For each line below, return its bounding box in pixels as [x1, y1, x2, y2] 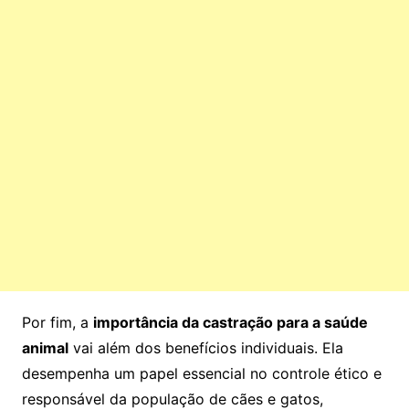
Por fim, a [21, 313, 93, 332]
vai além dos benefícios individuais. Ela [68, 339, 343, 358]
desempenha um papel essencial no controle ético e [21, 364, 382, 383]
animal [21, 339, 68, 358]
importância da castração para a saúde [92, 313, 368, 332]
